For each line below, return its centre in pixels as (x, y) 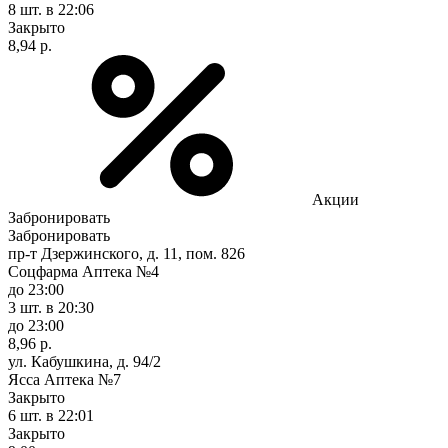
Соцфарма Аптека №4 (83, 271)
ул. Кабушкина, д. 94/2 (84, 361)
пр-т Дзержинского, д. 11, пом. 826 (126, 253)
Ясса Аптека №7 (64, 379)
